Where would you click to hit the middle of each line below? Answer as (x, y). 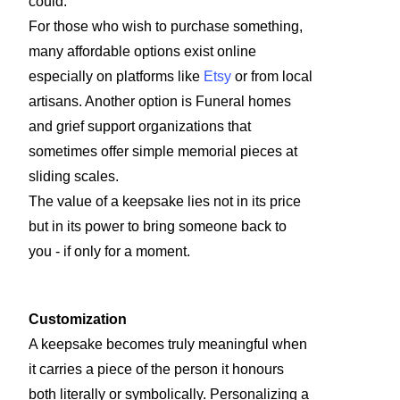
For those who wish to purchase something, (166, 26)
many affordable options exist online (142, 51)
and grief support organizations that (140, 126)
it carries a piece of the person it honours (156, 369)
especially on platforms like (116, 76)
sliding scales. (74, 176)
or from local (272, 76)
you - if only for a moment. (109, 251)
